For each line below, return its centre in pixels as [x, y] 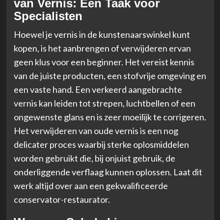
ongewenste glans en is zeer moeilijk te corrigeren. [110, 117]
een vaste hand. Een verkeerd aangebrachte [98, 89]
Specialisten [48, 16]
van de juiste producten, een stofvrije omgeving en [110, 75]
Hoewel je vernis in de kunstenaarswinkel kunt [102, 34]
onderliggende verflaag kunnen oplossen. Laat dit [108, 172]
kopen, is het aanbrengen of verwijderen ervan [102, 48]
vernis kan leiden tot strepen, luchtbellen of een [104, 103]
